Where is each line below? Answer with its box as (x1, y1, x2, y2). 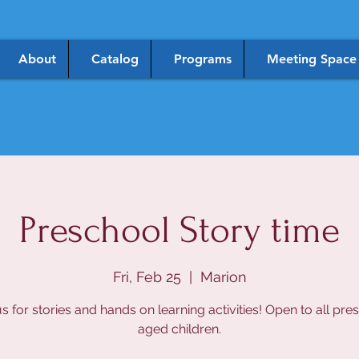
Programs (173, 51, 232, 67)
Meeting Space (266, 51, 357, 67)
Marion (200, 268, 247, 286)
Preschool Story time (19, 209, 340, 252)
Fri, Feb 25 (112, 268, 181, 286)
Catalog (91, 51, 139, 67)
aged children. (138, 321, 221, 337)
